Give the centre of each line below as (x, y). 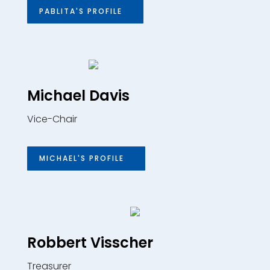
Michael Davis (78, 95)
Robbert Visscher (90, 242)
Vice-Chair (52, 119)
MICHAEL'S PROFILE (81, 158)
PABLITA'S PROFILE (80, 11)
